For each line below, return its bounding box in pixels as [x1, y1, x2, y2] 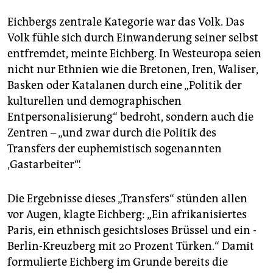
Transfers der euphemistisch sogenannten [7, 142, 222, 156]
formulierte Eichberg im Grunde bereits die [7, 255, 228, 269]
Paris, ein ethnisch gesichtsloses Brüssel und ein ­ [7, 224, 257, 238]
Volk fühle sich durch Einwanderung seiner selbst [7, 31, 258, 45]
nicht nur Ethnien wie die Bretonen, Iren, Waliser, [7, 63, 258, 77]
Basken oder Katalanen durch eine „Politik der [7, 79, 242, 93]
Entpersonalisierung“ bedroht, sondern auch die [7, 110, 253, 124]
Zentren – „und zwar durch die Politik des [7, 126, 216, 140]
